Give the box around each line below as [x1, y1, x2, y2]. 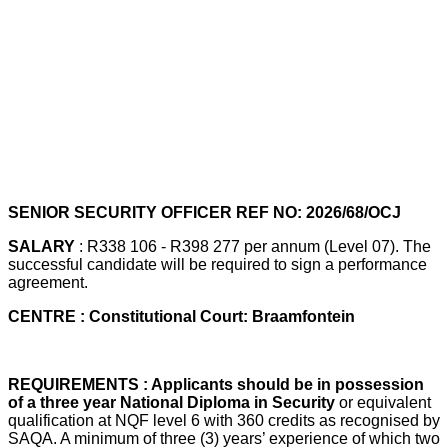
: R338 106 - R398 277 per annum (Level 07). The [79, 237, 431, 255]
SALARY [8, 237, 79, 255]
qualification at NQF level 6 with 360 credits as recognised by [8, 411, 440, 429]
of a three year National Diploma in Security [8, 393, 339, 411]
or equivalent [339, 393, 431, 411]
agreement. [8, 273, 92, 291]
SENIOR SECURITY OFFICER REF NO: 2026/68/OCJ [8, 203, 405, 221]
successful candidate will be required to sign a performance [8, 255, 427, 273]
